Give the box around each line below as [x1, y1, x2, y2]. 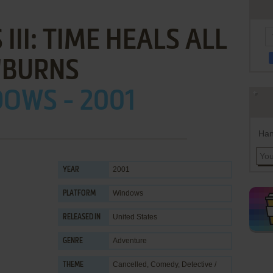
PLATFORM [63, 190, 96, 197]
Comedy [151, 260, 178, 269]
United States [113, 213, 157, 221]
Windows [113, 189, 143, 197]
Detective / [182, 260, 216, 269]
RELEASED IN [63, 214, 101, 221]
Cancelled [113, 260, 147, 269]
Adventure [113, 236, 147, 245]
